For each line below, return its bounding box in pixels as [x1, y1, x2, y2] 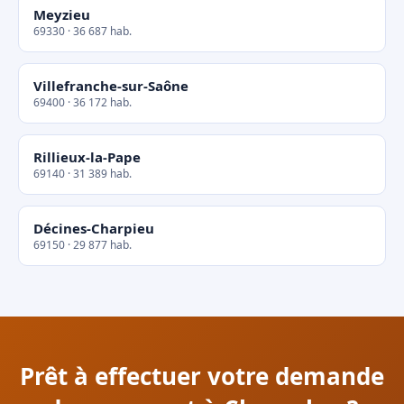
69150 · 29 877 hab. [33, 237, 132, 252]
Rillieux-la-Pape [33, 148, 141, 166]
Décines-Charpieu [33, 219, 154, 237]
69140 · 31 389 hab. [33, 166, 132, 181]
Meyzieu [33, 5, 90, 23]
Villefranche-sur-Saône [33, 77, 188, 95]
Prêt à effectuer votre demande [20, 360, 384, 392]
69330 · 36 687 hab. [33, 23, 132, 39]
